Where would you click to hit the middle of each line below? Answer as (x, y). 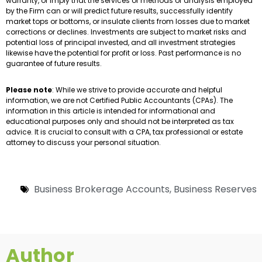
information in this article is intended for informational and (111, 111)
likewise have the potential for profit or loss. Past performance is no (123, 53)
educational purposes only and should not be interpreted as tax (120, 122)
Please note (29, 90)
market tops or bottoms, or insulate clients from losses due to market (128, 22)
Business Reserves (215, 189)
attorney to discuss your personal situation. (83, 143)
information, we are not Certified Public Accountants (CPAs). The (119, 101)
